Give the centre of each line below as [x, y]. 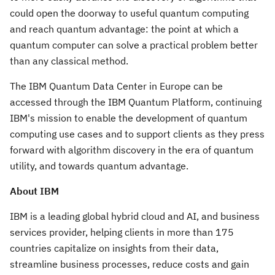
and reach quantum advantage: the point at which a [124, 29]
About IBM [34, 191]
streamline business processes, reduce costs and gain [130, 264]
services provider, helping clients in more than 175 [122, 232]
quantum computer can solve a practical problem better [134, 45]
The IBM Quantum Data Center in [85, 86]
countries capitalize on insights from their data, [114, 248]
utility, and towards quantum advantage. [99, 165]
